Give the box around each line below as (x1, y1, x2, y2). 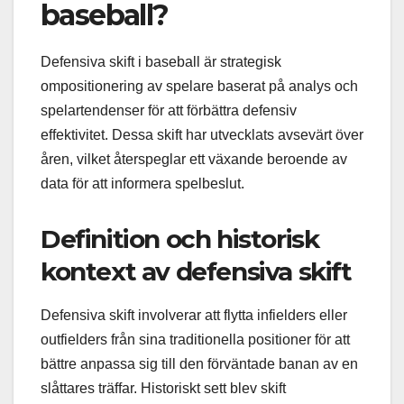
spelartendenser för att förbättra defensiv (41, 102, 297, 118)
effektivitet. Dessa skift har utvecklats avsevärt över (41, 126, 363, 142)
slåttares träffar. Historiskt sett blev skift (41, 381, 286, 397)
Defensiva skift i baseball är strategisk (41, 53, 281, 69)
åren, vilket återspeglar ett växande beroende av (41, 151, 347, 167)
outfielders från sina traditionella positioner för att (41, 332, 350, 348)
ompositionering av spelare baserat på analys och (41, 78, 358, 94)
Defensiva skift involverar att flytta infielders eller (41, 308, 347, 324)
